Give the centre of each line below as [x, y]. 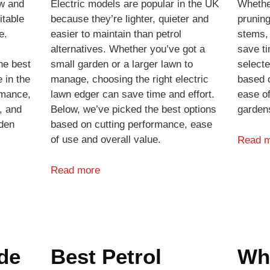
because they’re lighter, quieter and [129, 19]
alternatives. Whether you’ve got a [127, 49]
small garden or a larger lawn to [121, 64]
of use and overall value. [105, 140]
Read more [75, 170]
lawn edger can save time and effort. [132, 95]
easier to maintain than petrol [116, 34]
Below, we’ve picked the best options [133, 110]
